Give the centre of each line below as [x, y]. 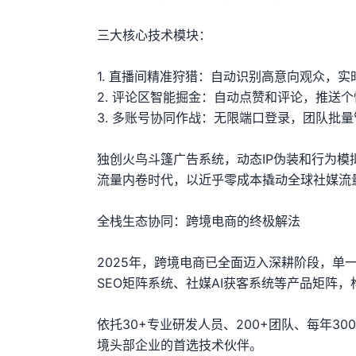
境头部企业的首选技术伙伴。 [180, 345]
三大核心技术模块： [154, 35]
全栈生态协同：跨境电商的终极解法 [199, 221]
